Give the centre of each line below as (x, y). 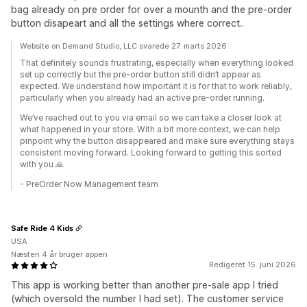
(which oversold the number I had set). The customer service (147, 298)
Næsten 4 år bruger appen (59, 254)
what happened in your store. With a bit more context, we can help (150, 129)
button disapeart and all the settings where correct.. (127, 23)
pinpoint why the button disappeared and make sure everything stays (157, 141)
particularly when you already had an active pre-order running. (142, 98)
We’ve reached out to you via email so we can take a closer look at (151, 118)
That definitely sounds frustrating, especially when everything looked (157, 63)
